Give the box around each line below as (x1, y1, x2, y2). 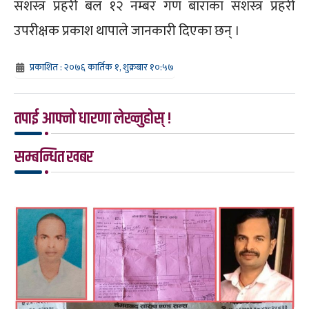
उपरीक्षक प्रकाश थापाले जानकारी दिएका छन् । (14, 19, 240, 43)
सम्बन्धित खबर (14, 144, 93, 170)
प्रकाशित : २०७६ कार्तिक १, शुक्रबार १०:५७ (30, 59, 174, 75)
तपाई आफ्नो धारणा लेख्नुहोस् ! (14, 106, 172, 131)
